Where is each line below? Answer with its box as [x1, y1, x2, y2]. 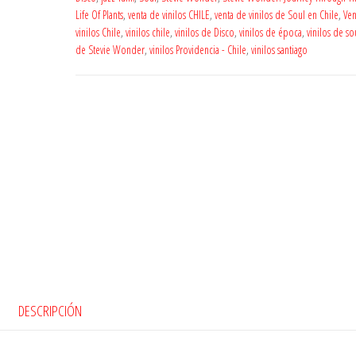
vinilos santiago [250, 42, 308, 57]
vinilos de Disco [174, 25, 234, 40]
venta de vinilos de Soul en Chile [214, 7, 339, 22]
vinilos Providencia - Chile [149, 42, 246, 57]
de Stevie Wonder [75, 42, 145, 57]
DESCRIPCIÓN [17, 301, 82, 320]
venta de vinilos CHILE [127, 7, 210, 22]
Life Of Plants [75, 7, 123, 22]
